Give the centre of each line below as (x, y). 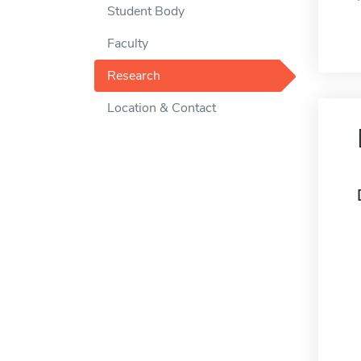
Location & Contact (162, 108)
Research (134, 76)
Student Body (146, 11)
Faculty (128, 44)
